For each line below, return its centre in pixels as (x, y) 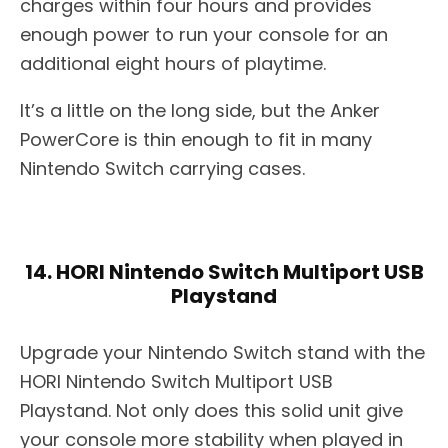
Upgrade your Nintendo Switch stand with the (222, 353)
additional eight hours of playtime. (173, 64)
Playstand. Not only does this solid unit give (211, 411)
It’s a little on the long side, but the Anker (200, 111)
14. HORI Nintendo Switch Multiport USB (224, 272)
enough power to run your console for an (204, 35)
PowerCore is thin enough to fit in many (196, 140)
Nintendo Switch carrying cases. (162, 169)
